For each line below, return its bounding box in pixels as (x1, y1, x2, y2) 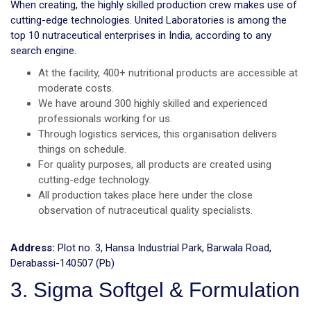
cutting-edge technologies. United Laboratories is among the (10, 13, 287, 26)
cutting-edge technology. (38, 173, 151, 186)
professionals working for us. (38, 112, 172, 125)
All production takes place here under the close (38, 188, 253, 201)
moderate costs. (38, 81, 114, 94)
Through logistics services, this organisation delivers (38, 127, 277, 140)
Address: (10, 241, 55, 254)
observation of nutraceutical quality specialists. (38, 203, 253, 217)
